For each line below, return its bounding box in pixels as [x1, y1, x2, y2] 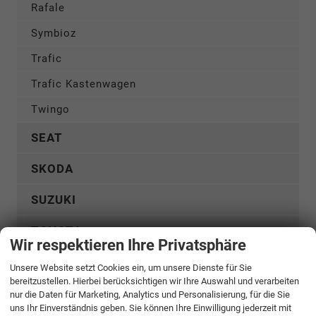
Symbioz [31, 27, 76, 40]
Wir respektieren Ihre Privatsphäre [10, 236, 246, 254]
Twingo [31, 103, 70, 116]
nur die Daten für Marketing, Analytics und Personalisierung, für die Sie [10, 289, 290, 300]
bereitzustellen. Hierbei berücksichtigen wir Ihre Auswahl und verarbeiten [10, 276, 299, 286]
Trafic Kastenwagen [31, 78, 136, 91]
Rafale [31, 1, 65, 15]
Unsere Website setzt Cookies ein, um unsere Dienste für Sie [10, 262, 252, 273]
